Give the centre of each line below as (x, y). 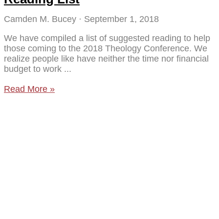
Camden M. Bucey (41, 19)
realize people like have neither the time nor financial (106, 58)
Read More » (29, 89)
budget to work (34, 69)
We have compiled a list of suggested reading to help (107, 38)
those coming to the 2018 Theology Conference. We (106, 48)
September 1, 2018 (120, 19)
